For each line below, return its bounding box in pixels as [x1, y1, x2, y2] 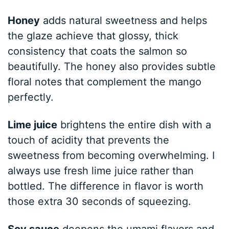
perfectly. [8, 90, 54, 103]
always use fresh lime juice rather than [8, 164, 194, 177]
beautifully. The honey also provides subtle [8, 60, 216, 73]
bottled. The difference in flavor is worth [8, 179, 204, 192]
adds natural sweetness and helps [40, 14, 208, 27]
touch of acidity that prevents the [8, 133, 170, 146]
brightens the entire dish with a [57, 118, 212, 131]
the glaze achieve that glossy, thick [8, 29, 179, 42]
